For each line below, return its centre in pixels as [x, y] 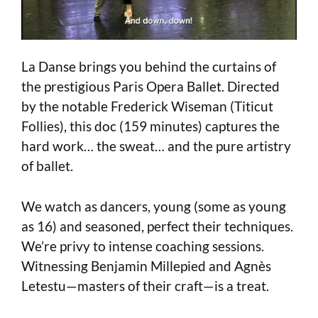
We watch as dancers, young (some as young [154, 206]
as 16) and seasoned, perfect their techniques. [157, 226]
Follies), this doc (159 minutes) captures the [150, 126]
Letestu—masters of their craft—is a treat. [145, 285]
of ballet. [47, 166]
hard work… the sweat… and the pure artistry [156, 146]
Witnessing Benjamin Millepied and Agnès [146, 265]
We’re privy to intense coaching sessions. [143, 246]
